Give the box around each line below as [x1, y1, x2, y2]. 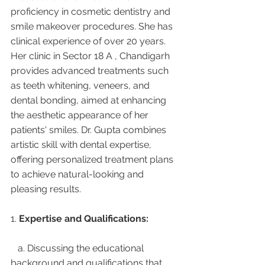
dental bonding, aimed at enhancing [11, 94, 169, 106]
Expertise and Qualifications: [19, 212, 148, 224]
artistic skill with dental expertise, [11, 138, 154, 150]
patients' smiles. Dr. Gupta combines [11, 124, 169, 135]
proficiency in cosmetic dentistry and [11, 5, 173, 17]
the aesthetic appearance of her [11, 109, 151, 121]
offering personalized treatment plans [11, 153, 176, 165]
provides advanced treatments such [11, 64, 171, 76]
